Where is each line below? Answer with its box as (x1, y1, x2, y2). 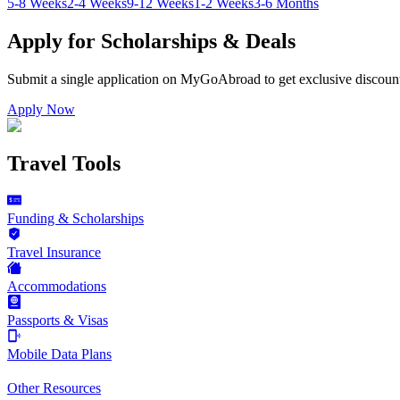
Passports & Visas (7, 312, 108, 329)
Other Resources (7, 380, 101, 396)
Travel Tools (7, 151, 121, 175)
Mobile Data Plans (7, 346, 112, 362)
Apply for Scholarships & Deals (7, 29, 296, 53)
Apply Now (7, 101, 75, 117)
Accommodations (7, 279, 106, 295)
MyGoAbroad (180, 71, 261, 87)
